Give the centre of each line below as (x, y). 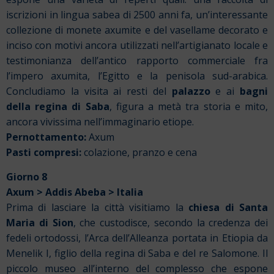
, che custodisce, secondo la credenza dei (170, 222)
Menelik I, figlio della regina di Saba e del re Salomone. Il (137, 253)
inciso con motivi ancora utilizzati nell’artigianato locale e (137, 46)
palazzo (191, 91)
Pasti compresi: (44, 153)
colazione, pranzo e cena (139, 153)
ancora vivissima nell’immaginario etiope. (100, 122)
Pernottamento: (46, 137)
